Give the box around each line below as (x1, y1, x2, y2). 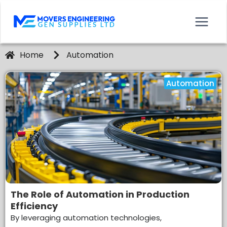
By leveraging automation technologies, (11, 212, 162, 223)
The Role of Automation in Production (11, 188, 190, 201)
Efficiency (11, 200, 58, 212)
